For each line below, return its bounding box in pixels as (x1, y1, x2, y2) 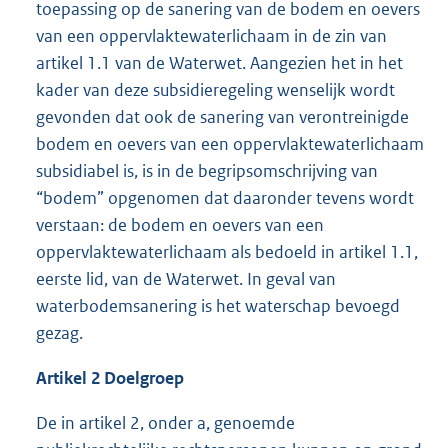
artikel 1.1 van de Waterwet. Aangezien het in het (36, 52, 403, 75)
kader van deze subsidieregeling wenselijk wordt (36, 79, 395, 102)
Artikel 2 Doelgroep (36, 367, 184, 390)
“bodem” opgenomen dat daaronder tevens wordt (36, 187, 414, 210)
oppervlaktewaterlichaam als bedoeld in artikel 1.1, (36, 241, 418, 264)
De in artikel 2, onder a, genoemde (36, 412, 295, 435)
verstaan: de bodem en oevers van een (36, 214, 324, 237)
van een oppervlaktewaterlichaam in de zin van (36, 25, 387, 48)
